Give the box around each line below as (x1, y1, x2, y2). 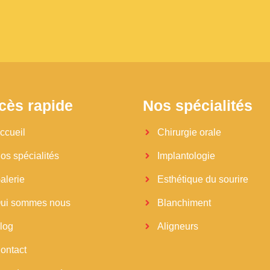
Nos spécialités (143, 96, 253, 114)
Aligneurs (157, 221, 198, 231)
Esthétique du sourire (157, 174, 248, 184)
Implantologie (157, 150, 215, 161)
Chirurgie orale (157, 127, 221, 137)
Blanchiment (157, 197, 211, 208)
